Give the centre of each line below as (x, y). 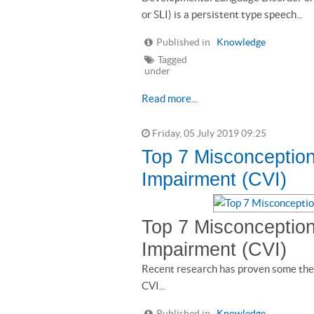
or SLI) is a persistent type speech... (222, 14)
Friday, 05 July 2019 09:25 (208, 134)
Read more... (170, 98)
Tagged (172, 60)
